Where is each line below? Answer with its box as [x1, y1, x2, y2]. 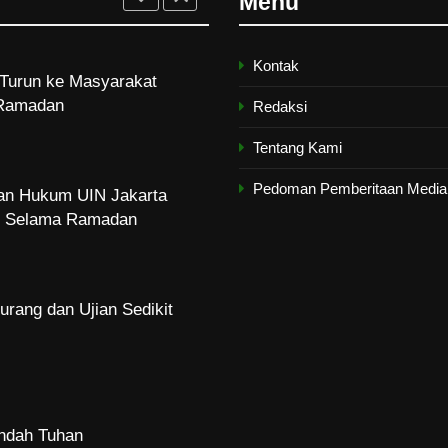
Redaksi [253, 98, 307, 116]
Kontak [253, 57, 299, 75]
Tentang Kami [253, 139, 342, 157]
